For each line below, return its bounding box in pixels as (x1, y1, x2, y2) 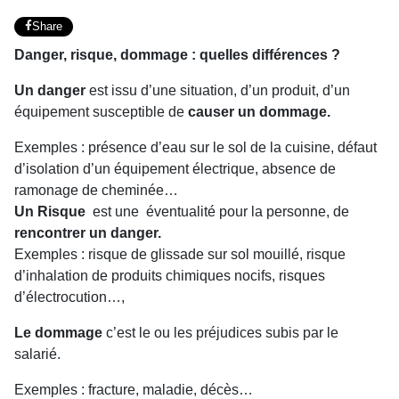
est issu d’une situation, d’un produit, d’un (89, 82, 350, 98)
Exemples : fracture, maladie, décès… (14, 381, 253, 397)
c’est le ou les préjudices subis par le (102, 324, 338, 340)
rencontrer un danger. (14, 224, 161, 240)
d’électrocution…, (14, 289, 125, 305)
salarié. (14, 346, 61, 362)
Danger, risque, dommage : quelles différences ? (14, 46, 340, 62)
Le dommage (14, 324, 102, 340)
